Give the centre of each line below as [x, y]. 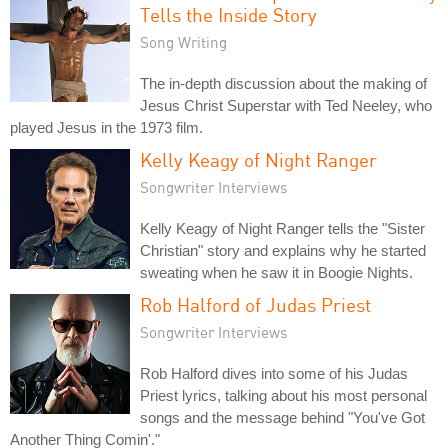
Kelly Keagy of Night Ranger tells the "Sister [282, 228]
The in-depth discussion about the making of [283, 83]
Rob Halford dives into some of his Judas [274, 373]
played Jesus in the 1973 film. [106, 127]
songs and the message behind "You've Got [282, 417]
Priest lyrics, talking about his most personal [283, 395]
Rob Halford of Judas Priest [255, 304]
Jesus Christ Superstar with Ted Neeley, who [286, 105]
